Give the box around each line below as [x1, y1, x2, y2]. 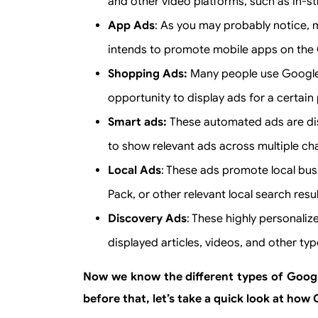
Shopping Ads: [108, 67, 190, 81]
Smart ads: [108, 115, 170, 129]
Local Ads [108, 163, 161, 177]
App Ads [108, 18, 155, 33]
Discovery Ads [108, 212, 187, 226]
